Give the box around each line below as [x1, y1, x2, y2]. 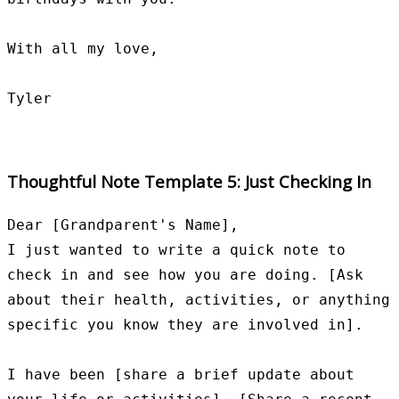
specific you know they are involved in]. [7, 315, 363, 333]
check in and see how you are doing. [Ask [7, 265, 363, 283]
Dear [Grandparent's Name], [7, 216, 239, 233]
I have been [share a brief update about [7, 365, 354, 383]
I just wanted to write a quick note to [7, 240, 346, 258]
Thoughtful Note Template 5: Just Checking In [7, 169, 371, 192]
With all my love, [7, 40, 159, 58]
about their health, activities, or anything [7, 290, 390, 308]
